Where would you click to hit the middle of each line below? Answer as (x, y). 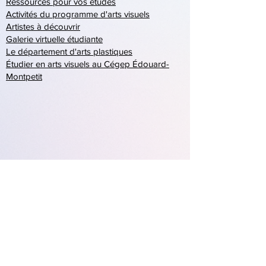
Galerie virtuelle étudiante (54, 39)
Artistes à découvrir (43, 26)
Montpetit (24, 76)
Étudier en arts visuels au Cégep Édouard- (88, 64)
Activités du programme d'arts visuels (78, 14)
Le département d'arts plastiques (69, 51)
